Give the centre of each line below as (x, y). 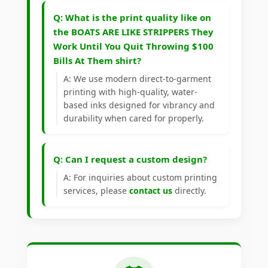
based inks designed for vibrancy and (139, 105)
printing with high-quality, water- (130, 92)
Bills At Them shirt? (97, 61)
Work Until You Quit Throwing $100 (133, 46)
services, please (96, 191)
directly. (189, 191)
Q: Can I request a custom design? (130, 159)
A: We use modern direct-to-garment (137, 79)
